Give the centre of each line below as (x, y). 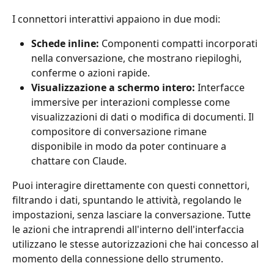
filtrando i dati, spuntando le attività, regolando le (128, 200)
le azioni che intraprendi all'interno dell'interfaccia (129, 230)
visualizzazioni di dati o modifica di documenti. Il (144, 117)
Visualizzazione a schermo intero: (113, 88)
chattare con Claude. (79, 161)
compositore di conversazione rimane (120, 132)
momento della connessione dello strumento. (118, 259)
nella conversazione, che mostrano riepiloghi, (138, 58)
